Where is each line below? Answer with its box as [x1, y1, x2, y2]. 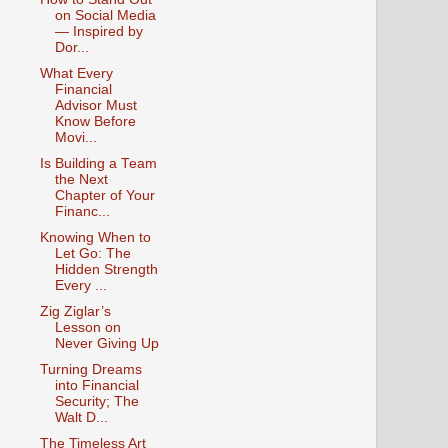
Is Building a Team [39, 155, 157, 171]
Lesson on [54, 320, 121, 336]
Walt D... [54, 410, 108, 426]
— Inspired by [54, 23, 143, 39]
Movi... [54, 129, 97, 145]
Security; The [54, 394, 139, 410]
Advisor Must [54, 97, 137, 113]
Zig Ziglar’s [39, 304, 111, 320]
